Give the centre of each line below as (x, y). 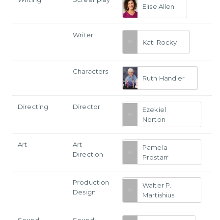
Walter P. (157, 185)
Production (91, 182)
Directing (33, 107)
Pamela (155, 148)
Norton (154, 120)
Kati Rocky (160, 42)
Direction (88, 154)
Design (84, 192)
